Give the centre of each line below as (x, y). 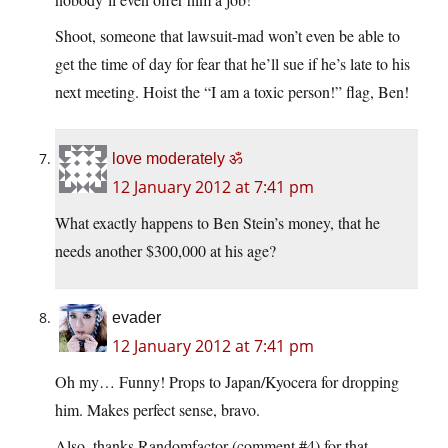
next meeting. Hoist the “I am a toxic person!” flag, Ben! (232, 92)
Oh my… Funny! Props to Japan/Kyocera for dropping (227, 382)
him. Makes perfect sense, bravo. (157, 410)
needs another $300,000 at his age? (165, 251)
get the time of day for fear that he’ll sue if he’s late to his (232, 64)
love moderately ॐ (177, 159)
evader (136, 318)
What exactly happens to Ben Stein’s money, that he (217, 223)
